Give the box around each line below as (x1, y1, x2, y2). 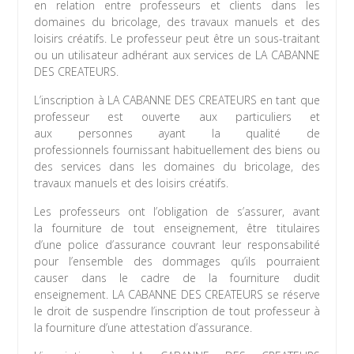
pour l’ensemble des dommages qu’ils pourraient (34, 254, 320, 269)
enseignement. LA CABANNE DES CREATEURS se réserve (34, 287, 320, 303)
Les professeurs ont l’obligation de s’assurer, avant (34, 204, 320, 220)
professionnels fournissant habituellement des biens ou (34, 142, 320, 158)
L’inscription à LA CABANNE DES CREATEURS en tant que (34, 92, 320, 108)
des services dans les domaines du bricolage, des (34, 159, 320, 175)
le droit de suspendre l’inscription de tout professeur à (34, 303, 320, 319)
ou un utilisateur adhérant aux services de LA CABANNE (34, 47, 320, 63)
